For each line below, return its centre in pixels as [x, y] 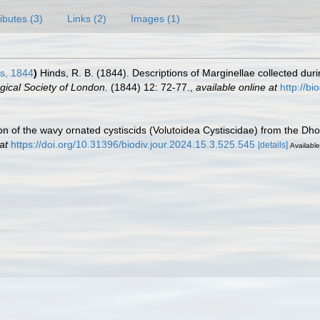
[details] [273, 145]
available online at [236, 87]
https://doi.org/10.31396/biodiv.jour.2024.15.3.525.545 [133, 144]
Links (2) [87, 19]
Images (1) [155, 19]
